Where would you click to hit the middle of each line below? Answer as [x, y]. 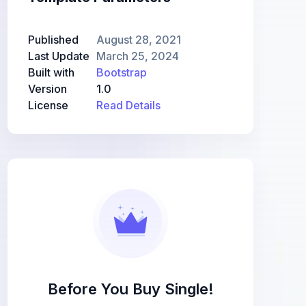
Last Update [59, 56]
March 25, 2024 [137, 56]
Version [47, 89]
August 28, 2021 [138, 40]
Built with [51, 72]
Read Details [128, 105]
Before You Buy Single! [130, 289]
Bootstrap [121, 72]
